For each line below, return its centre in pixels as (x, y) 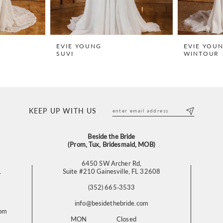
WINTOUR (202, 53)
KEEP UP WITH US (63, 110)
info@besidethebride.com (111, 203)
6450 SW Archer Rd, (111, 163)
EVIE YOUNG (79, 46)
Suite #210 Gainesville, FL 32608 (111, 171)
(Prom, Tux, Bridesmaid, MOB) (111, 144)
